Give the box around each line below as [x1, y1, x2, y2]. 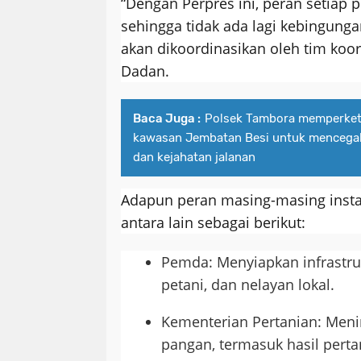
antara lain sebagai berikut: [121, 212, 305, 232]
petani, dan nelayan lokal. [161, 274, 334, 294]
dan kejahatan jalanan [133, 149, 255, 164]
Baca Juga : [133, 110, 201, 126]
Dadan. [121, 60, 169, 81]
